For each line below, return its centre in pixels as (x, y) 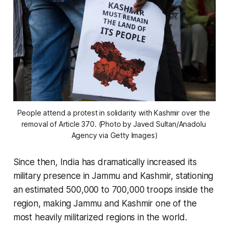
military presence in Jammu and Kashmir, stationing (113, 176)
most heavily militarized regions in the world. (100, 217)
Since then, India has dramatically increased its (105, 162)
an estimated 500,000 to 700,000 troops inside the (113, 189)
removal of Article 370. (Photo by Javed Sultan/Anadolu (113, 124)
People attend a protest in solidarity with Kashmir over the (113, 112)
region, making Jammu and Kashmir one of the (105, 203)
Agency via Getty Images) (114, 135)
